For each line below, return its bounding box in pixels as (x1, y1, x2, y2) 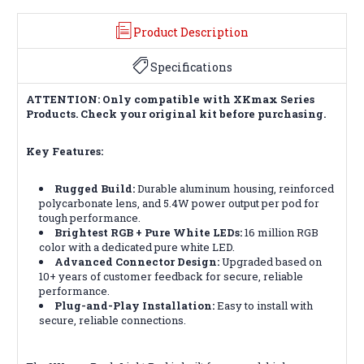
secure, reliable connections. (39, 312, 187, 327)
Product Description (132, 24, 249, 40)
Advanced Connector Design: (54, 253, 220, 269)
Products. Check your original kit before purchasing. (26, 106, 326, 121)
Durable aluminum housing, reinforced (135, 180, 335, 196)
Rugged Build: (54, 180, 136, 196)
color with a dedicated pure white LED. (39, 239, 236, 254)
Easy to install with (214, 297, 314, 313)
